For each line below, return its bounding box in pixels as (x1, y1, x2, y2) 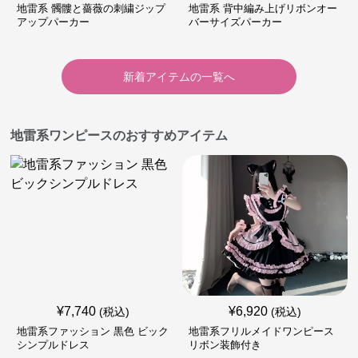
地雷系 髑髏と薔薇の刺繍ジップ (17, 2, 166, 14)
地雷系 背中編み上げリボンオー (188, 2, 337, 14)
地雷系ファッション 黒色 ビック (17, 325, 169, 337)
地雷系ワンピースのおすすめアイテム (10, 129, 229, 142)
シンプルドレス (17, 339, 90, 351)
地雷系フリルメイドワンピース (188, 325, 334, 337)
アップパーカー (17, 16, 90, 28)
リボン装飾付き (188, 339, 261, 351)
